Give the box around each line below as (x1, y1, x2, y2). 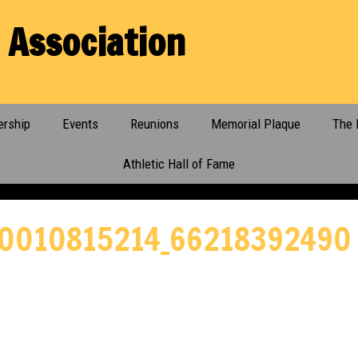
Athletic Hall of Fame (123, 156, 235, 172)
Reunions (129, 116, 179, 132)
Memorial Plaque (210, 116, 300, 132)
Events (62, 116, 98, 132)
